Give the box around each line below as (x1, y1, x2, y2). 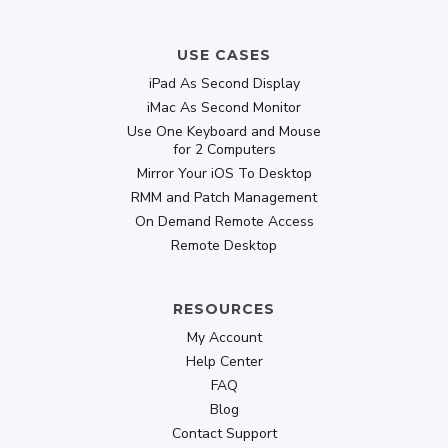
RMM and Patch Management (131, 188, 317, 207)
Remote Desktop (171, 236, 277, 255)
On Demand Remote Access (134, 212, 314, 231)
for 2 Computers (172, 140, 276, 159)
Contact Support (171, 424, 277, 443)
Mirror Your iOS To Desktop (136, 164, 312, 183)
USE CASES (177, 46, 271, 64)
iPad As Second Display (148, 74, 300, 93)
